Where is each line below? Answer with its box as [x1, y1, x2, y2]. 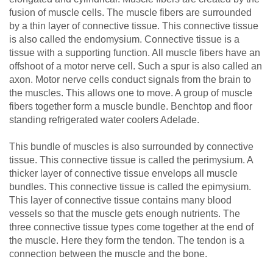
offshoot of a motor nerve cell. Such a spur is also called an [9, 60, 262, 71]
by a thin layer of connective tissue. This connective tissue [9, 20, 258, 31]
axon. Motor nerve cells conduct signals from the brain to [9, 74, 251, 85]
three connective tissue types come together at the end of [9, 221, 253, 232]
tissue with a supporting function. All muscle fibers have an [9, 47, 260, 58]
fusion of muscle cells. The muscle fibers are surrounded [9, 7, 252, 18]
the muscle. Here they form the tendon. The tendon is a [9, 235, 244, 246]
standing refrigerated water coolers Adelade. [9, 114, 199, 125]
